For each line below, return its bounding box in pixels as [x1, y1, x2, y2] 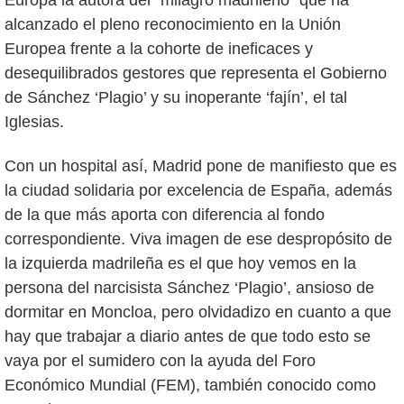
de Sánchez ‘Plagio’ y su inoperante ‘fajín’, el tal [5, 88, 347, 107]
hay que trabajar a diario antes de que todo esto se [5, 327, 371, 346]
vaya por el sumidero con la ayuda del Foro [5, 352, 316, 371]
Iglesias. [5, 113, 64, 132]
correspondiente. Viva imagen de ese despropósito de [5, 230, 392, 249]
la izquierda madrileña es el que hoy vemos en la [5, 254, 356, 273]
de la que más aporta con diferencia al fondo [5, 206, 325, 225]
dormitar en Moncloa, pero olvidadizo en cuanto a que [5, 303, 391, 322]
